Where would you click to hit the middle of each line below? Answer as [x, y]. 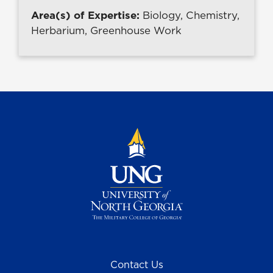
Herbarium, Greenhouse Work [106, 30]
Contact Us [136, 264]
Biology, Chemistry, [191, 15]
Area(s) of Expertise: [87, 15]
